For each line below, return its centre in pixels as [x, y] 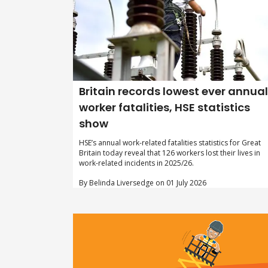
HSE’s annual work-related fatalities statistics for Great [170, 143]
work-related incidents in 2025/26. [136, 163]
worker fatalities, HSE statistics [165, 108]
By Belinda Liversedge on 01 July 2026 [143, 183]
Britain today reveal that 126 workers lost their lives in [170, 153]
